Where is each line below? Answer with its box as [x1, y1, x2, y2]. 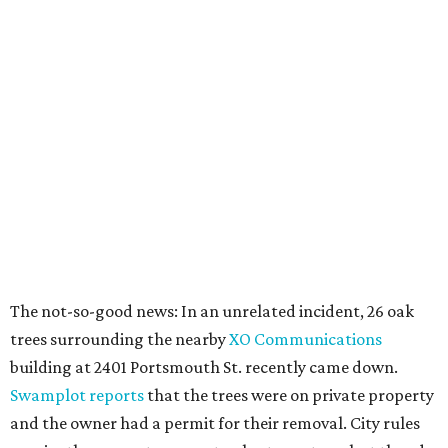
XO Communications [229, 329, 382, 350]
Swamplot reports [10, 385, 147, 406]
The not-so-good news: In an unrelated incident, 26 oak [10, 301, 414, 322]
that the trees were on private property [147, 385, 434, 406]
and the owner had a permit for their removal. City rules [10, 413, 420, 434]
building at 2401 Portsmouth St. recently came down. [10, 357, 398, 378]
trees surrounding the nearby [10, 329, 229, 350]
